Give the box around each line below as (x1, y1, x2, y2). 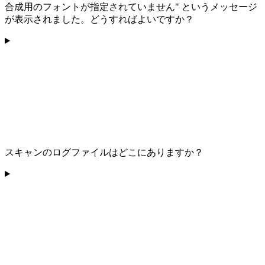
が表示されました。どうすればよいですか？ (5, 14, 194, 25)
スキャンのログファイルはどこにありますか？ (5, 147, 203, 158)
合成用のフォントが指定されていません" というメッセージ (5, 2, 257, 12)
